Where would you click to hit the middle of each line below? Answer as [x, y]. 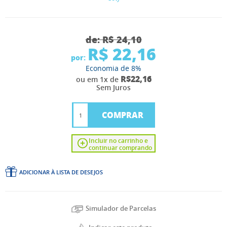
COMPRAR [123, 115]
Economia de [108, 68]
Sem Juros [113, 88]
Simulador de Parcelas [121, 209]
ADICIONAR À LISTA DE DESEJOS [61, 172]
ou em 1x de [98, 80]
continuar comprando [120, 148]
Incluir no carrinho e [118, 141]
